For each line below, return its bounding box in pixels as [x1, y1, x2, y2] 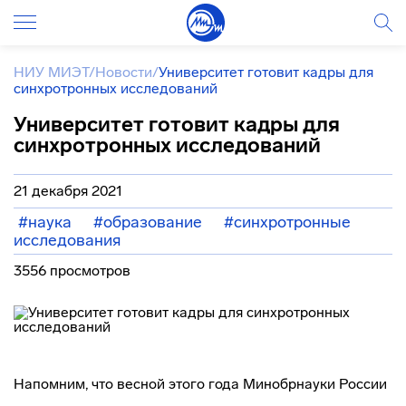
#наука [18, 212, 72, 232]
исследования [14, 230, 121, 250]
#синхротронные [224, 212, 351, 232]
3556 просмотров [14, 262, 130, 279]
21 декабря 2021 [14, 182, 122, 199]
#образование [93, 212, 202, 232]
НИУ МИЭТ [14, 63, 89, 81]
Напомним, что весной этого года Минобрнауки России [14, 375, 387, 392]
